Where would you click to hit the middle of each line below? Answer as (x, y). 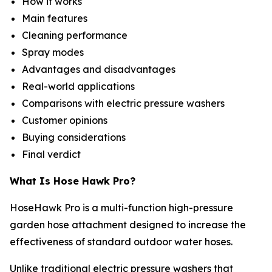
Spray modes (54, 52)
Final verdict (53, 154)
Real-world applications (80, 86)
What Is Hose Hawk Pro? (73, 181)
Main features (56, 18)
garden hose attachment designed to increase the (128, 224)
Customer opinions (66, 120)
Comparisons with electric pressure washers (124, 103)
